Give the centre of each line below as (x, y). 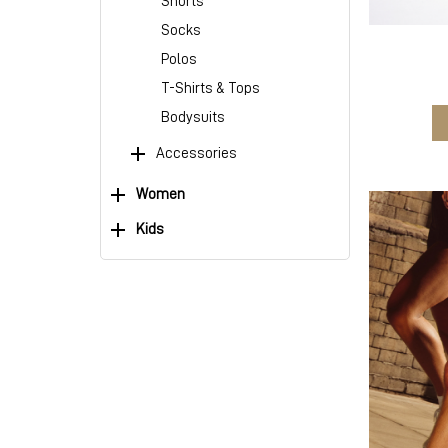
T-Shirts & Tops (210, 88)
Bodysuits (192, 117)
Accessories (196, 153)
